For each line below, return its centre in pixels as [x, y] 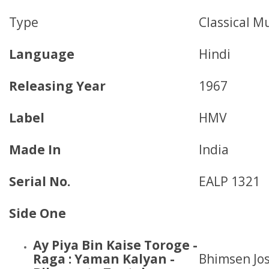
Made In [35, 150]
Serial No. [40, 181]
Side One [38, 213]
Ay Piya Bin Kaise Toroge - [115, 245]
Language [42, 54]
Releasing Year [57, 86]
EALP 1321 [229, 181]
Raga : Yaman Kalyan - [104, 259]
